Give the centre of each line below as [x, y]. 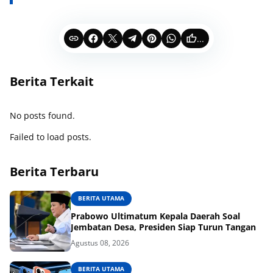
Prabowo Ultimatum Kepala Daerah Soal [155, 216]
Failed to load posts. [51, 137]
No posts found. [42, 115]
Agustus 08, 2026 [100, 243]
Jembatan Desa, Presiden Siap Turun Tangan [163, 227]
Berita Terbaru [54, 172]
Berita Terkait [52, 81]
